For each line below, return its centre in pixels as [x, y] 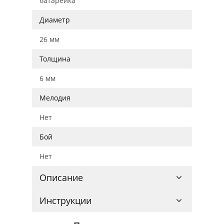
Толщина [55, 59]
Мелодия [55, 98]
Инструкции [65, 200]
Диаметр [55, 20]
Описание [61, 177]
